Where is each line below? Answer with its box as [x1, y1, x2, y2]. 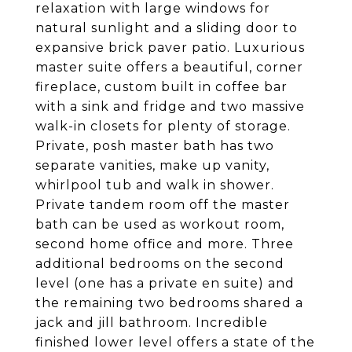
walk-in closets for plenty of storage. [35, 119, 291, 134]
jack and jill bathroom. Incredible [35, 315, 268, 330]
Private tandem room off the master [35, 197, 290, 212]
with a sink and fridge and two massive [35, 99, 305, 114]
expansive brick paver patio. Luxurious [35, 40, 305, 55]
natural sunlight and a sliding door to [35, 20, 298, 35]
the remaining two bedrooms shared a [35, 295, 303, 310]
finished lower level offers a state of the [35, 335, 315, 350]
